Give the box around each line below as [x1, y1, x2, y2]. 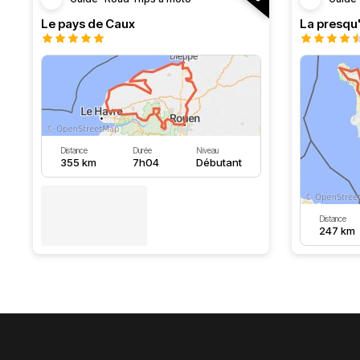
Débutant [196, 156, 243, 169]
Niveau [196, 145, 219, 155]
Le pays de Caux [41, 16, 135, 31]
